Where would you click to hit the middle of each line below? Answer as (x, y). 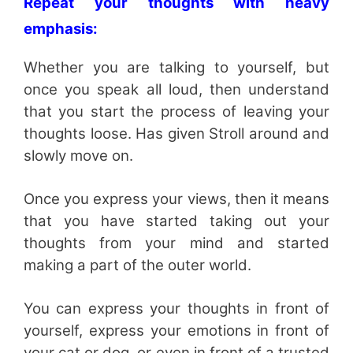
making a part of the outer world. (137, 265)
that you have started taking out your (176, 221)
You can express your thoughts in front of (176, 308)
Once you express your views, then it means (176, 199)
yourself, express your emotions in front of (176, 330)
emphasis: (61, 28)
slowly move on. (78, 155)
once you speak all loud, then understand (176, 89)
